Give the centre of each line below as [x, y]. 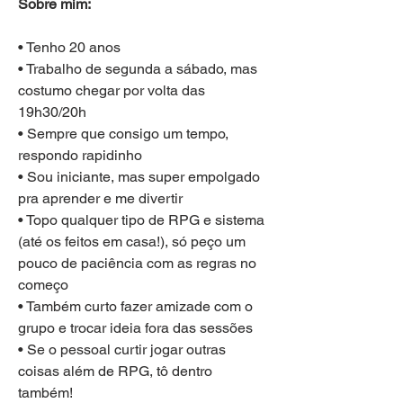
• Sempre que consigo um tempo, [123, 133]
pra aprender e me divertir [100, 198]
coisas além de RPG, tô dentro [115, 371]
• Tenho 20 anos [71, 47]
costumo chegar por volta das [112, 90]
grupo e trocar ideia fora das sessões [135, 327]
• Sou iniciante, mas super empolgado [139, 176]
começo [43, 284]
